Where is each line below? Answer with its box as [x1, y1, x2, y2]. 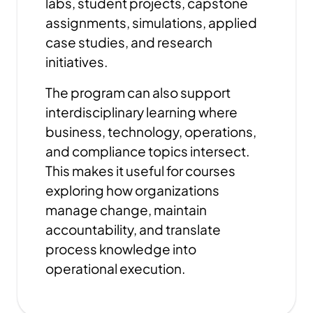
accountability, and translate [45, 221, 221, 238]
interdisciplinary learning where [45, 103, 238, 120]
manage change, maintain [45, 201, 207, 218]
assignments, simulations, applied [45, 14, 257, 31]
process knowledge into [45, 240, 196, 257]
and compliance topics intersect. [45, 143, 249, 159]
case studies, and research [45, 34, 212, 50]
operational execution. [45, 260, 185, 277]
